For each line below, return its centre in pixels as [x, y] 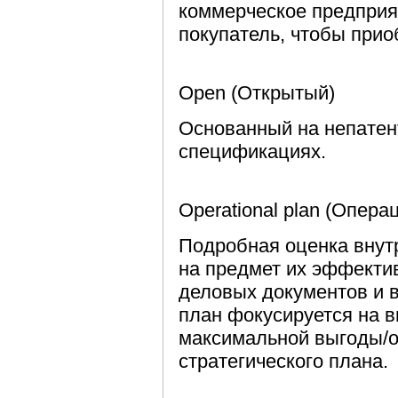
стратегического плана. [283, 361]
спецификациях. [252, 151]
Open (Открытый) [257, 93]
